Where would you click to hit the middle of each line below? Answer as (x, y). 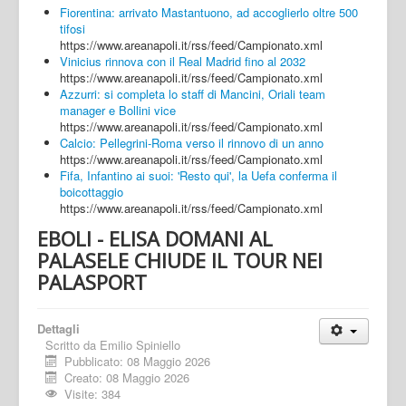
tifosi (72, 28)
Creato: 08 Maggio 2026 (127, 377)
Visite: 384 (93, 393)
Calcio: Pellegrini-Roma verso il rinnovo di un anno (192, 142)
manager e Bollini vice (118, 110)
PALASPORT (92, 281)
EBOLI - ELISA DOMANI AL (155, 238)
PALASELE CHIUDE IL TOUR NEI (180, 260)
